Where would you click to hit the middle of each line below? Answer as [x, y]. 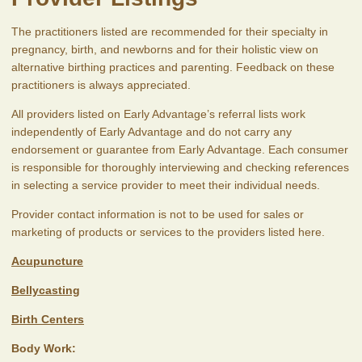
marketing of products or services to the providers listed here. [168, 232]
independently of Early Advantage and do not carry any [152, 131]
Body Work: [44, 348]
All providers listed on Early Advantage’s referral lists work [158, 114]
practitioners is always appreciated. [101, 84]
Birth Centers [48, 319]
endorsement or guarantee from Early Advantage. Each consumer [180, 149]
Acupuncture [47, 261]
